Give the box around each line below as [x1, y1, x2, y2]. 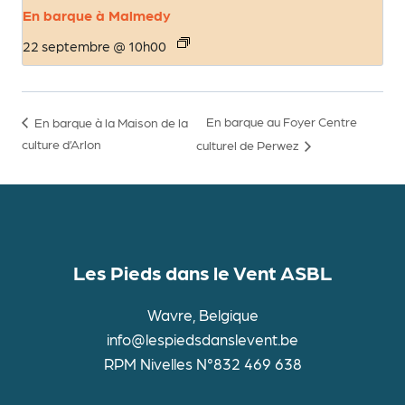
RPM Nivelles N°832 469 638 [103, 353, 302, 372]
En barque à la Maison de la [32, 114, 188, 129]
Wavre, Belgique [146, 305, 259, 324]
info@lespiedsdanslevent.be [107, 329, 298, 348]
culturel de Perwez [195, 137, 301, 153]
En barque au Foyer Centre [205, 114, 357, 129]
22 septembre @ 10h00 [23, 36, 166, 54]
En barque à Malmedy [23, 5, 171, 24]
